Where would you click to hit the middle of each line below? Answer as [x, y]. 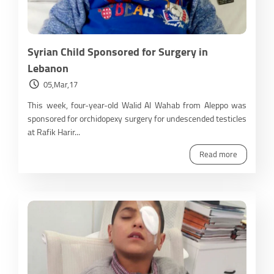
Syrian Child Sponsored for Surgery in [118, 51]
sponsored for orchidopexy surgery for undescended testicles [137, 118]
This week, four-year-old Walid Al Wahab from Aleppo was [137, 105]
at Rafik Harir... [54, 132]
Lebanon [48, 68]
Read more [218, 154]
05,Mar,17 [61, 84]
